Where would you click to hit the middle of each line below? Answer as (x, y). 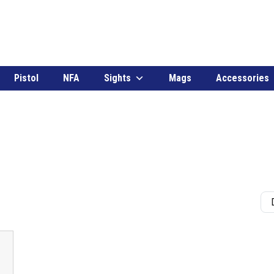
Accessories (243, 78)
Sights (117, 78)
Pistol (26, 78)
